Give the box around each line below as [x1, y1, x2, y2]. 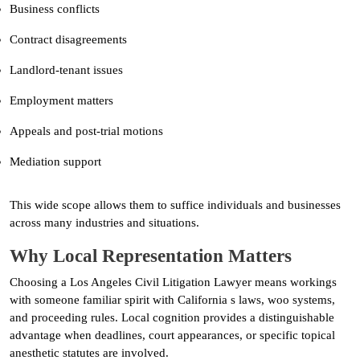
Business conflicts [10, 2, 100, 15]
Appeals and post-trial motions [10, 124, 163, 137]
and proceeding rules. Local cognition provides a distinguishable [10, 310, 334, 324]
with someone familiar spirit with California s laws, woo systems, [10, 292, 335, 306]
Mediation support [10, 154, 101, 168]
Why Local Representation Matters [10, 244, 292, 266]
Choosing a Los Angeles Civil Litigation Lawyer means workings [10, 275, 337, 288]
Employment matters [10, 93, 113, 107]
